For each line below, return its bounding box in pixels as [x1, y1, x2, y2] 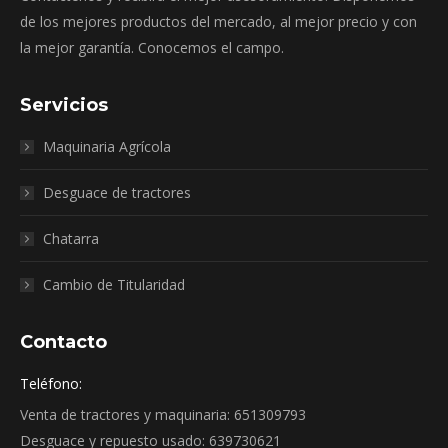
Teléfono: [20, 373, 82, 393]
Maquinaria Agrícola [43, 136, 171, 156]
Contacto [20, 330, 107, 353]
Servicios [20, 93, 108, 116]
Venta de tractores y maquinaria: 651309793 [20, 404, 306, 424]
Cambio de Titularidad [43, 274, 185, 294]
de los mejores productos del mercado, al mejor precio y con [20, 11, 417, 31]
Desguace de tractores [43, 182, 191, 202]
